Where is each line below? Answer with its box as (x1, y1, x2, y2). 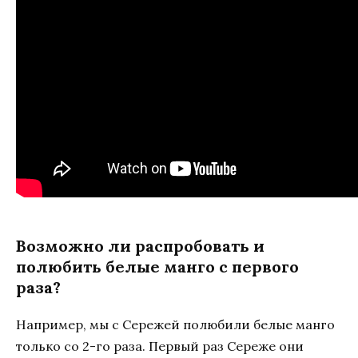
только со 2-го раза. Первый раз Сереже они (16, 338, 304, 355)
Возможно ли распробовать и (16, 236, 265, 257)
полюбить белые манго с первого (16, 257, 299, 277)
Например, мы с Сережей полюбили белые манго (16, 316, 335, 333)
